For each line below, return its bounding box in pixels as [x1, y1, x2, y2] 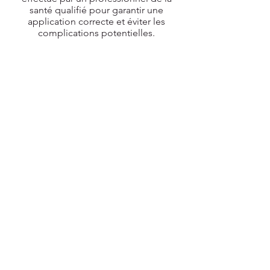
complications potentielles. [38, 27, 155, 39]
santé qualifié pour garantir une [30, 4, 163, 16]
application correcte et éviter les [28, 16, 165, 27]
